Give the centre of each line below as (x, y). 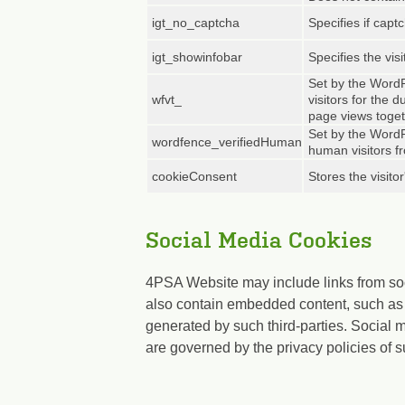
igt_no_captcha (196, 23)
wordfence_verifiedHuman (227, 142)
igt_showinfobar (197, 57)
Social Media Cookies (259, 240)
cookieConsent (194, 176)
